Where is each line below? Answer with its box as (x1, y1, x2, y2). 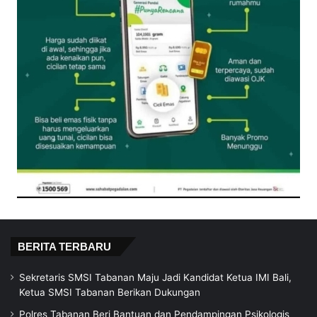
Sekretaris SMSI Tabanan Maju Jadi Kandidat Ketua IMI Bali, (19, 271, 292, 283)
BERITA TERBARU (18, 240, 111, 253)
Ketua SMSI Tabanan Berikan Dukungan (19, 286, 200, 298)
